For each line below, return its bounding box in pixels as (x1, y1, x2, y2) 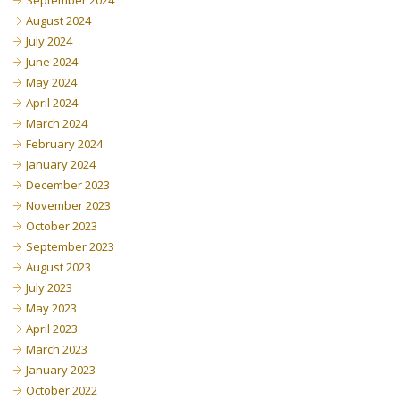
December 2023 (26, 177, 110, 193)
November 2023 (26, 197, 111, 213)
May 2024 (26, 74, 77, 90)
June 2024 (26, 54, 78, 70)
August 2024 (26, 12, 91, 29)
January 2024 (26, 156, 96, 172)
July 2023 (26, 279, 72, 296)
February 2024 (26, 136, 103, 152)
